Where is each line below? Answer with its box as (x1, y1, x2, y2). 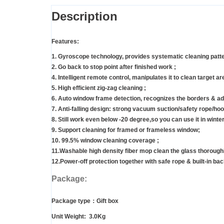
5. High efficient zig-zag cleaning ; (51, 84, 146, 92)
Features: (51, 37, 79, 45)
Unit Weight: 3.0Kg (51, 212, 105, 220)
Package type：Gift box (51, 197, 118, 205)
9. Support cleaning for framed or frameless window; (51, 126, 200, 134)
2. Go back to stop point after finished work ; (51, 63, 176, 71)
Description (51, 9, 117, 23)
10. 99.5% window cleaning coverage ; (51, 137, 159, 144)
